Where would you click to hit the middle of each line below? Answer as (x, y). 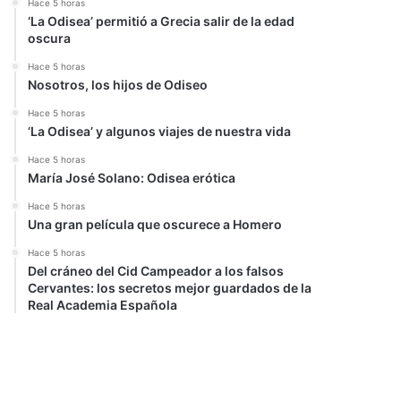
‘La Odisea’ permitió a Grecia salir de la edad (162, 21)
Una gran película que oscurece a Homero (155, 224)
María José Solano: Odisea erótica (132, 178)
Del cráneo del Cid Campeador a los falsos (156, 271)
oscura (50, 38)
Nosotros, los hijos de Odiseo (118, 85)
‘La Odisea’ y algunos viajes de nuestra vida (160, 131)
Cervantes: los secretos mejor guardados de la (170, 288)
